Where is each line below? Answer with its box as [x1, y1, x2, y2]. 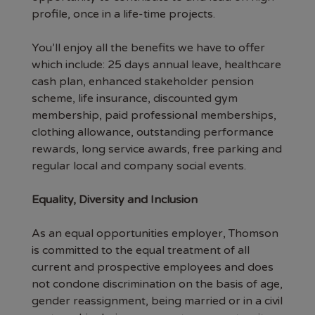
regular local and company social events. [32, 159, 246, 173]
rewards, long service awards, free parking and [32, 142, 282, 156]
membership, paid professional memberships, [32, 108, 276, 122]
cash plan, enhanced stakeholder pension [32, 75, 254, 89]
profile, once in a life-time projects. [32, 7, 215, 21]
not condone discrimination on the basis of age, [32, 277, 283, 291]
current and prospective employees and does [32, 260, 274, 274]
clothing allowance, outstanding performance [32, 125, 274, 139]
